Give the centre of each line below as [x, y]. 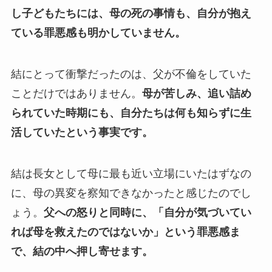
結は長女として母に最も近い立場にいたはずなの [131, 173]
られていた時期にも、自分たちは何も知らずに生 [131, 113]
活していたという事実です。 [82, 132]
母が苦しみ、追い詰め [196, 93]
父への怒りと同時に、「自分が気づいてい [147, 212]
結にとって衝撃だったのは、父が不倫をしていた [131, 74]
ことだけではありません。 [76, 93]
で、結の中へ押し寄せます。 [82, 251]
